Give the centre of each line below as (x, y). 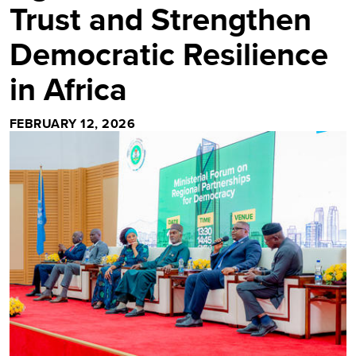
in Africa (68, 89)
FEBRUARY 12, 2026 (73, 124)
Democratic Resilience (169, 54)
